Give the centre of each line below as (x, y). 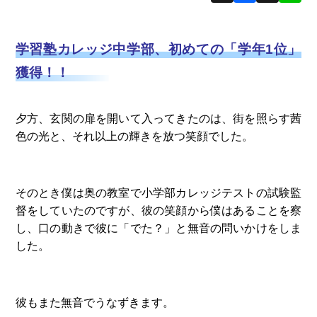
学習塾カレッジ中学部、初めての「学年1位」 (158, 50)
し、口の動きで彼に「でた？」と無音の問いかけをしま (158, 227)
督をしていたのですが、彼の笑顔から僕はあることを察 (158, 210)
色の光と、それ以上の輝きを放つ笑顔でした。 (134, 136)
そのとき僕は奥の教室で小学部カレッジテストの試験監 (158, 192)
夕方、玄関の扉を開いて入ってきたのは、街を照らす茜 (158, 118)
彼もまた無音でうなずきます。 (94, 302)
